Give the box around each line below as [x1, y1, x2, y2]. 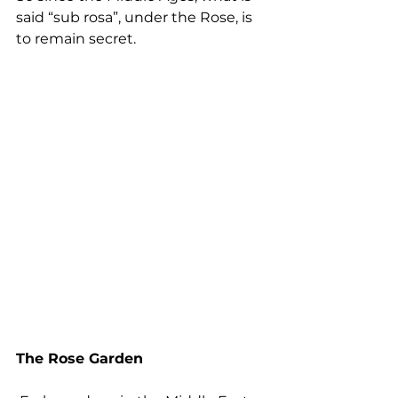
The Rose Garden [16, 349, 143, 367]
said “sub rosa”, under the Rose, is [16, 8, 256, 26]
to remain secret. [16, 29, 136, 47]
